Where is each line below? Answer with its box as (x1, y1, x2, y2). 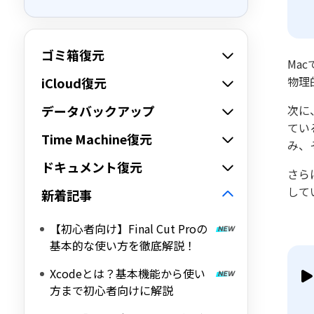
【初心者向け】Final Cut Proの (50, 220, 207, 237)
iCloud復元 (41, 74, 107, 92)
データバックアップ (41, 102, 155, 120)
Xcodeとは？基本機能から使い (50, 265, 205, 282)
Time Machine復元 (41, 130, 152, 148)
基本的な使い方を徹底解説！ (50, 237, 196, 254)
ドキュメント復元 (41, 158, 142, 176)
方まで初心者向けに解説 (50, 282, 173, 299)
